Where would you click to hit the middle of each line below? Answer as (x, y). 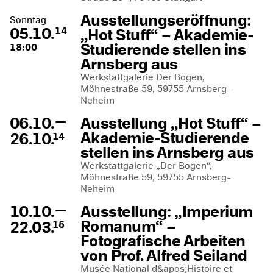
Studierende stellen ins (163, 49)
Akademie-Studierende (165, 138)
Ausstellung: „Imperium (167, 211)
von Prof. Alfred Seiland (164, 255)
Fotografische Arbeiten (163, 241)
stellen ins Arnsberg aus (167, 152)
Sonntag (28, 20)
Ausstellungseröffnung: (166, 20)
